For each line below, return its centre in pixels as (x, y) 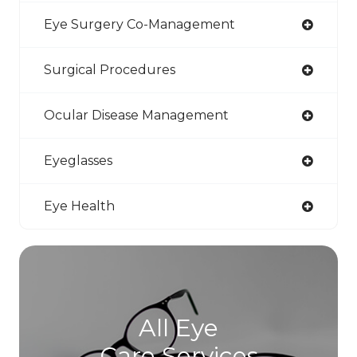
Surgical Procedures (110, 70)
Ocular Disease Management (136, 116)
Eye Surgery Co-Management (139, 25)
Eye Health (79, 206)
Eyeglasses (78, 161)
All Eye (178, 328)
